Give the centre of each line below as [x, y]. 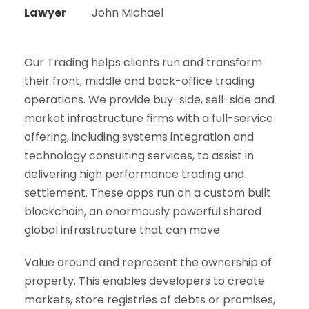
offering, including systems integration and [139, 137]
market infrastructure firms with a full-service [149, 118]
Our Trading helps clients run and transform [143, 62]
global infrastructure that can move [122, 230]
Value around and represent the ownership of [148, 262]
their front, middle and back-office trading [139, 81]
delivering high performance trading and [134, 174]
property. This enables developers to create [144, 281]
